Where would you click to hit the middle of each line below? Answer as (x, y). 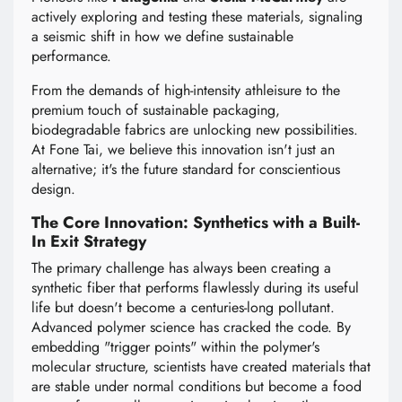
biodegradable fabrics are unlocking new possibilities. (195, 130)
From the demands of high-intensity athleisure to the (186, 91)
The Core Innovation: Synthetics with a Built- (196, 223)
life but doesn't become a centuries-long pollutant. (183, 308)
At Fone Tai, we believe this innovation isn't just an (183, 150)
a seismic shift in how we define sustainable (162, 37)
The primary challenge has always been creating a (181, 268)
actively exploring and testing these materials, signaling (197, 17)
